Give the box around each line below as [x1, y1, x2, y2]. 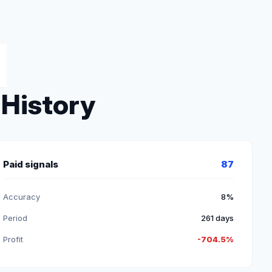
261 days [200, 213, 234, 223]
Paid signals [3, 158, 59, 170]
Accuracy [3, 192, 41, 202]
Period [3, 213, 28, 223]
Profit [3, 234, 24, 244]
